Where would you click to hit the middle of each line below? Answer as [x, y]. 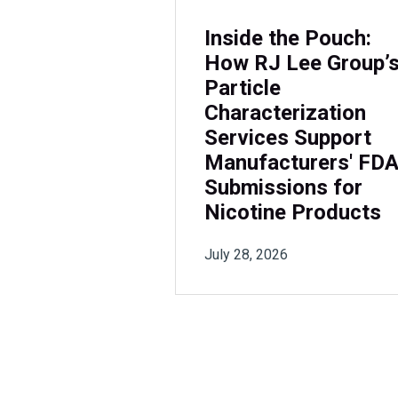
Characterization [285, 112]
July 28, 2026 [246, 254]
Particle [243, 88]
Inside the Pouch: [288, 38]
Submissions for [283, 187]
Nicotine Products [293, 212]
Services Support [288, 137]
